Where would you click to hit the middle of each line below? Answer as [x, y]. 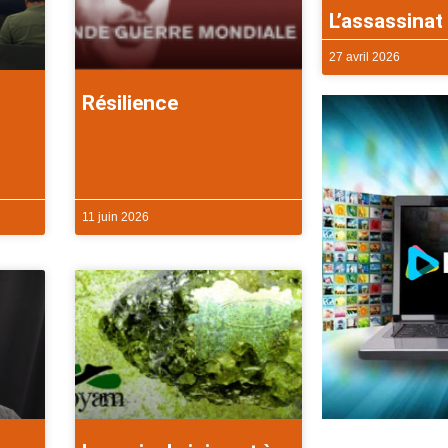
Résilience [130, 102]
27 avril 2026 [364, 56]
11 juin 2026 [116, 216]
